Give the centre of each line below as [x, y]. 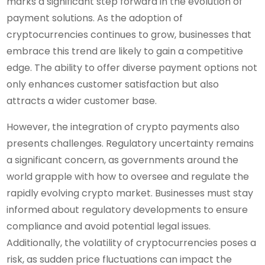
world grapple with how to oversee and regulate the [128, 176]
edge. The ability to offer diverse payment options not [132, 67]
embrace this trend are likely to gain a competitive [125, 51]
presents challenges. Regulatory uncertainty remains [130, 143]
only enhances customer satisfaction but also [113, 84]
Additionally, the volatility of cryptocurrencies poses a [132, 243]
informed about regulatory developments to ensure [127, 209]
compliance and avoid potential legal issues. [109, 226]
